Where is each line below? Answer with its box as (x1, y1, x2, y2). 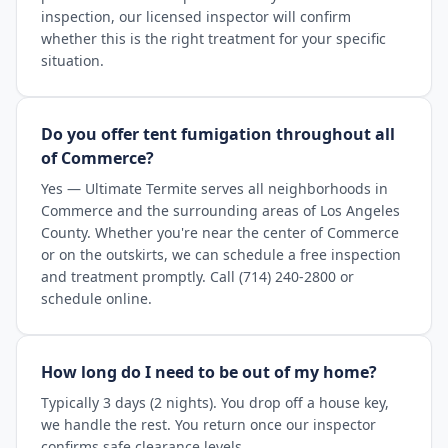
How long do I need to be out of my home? (41, 361, 377, 383)
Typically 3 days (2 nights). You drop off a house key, (41, 393, 389, 412)
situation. (41, 51, 104, 70)
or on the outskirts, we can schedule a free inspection (41, 245, 401, 264)
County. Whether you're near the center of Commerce (41, 223, 399, 242)
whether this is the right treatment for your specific (41, 29, 386, 48)
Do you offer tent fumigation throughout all (41, 123, 395, 145)
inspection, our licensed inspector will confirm (41, 7, 351, 26)
